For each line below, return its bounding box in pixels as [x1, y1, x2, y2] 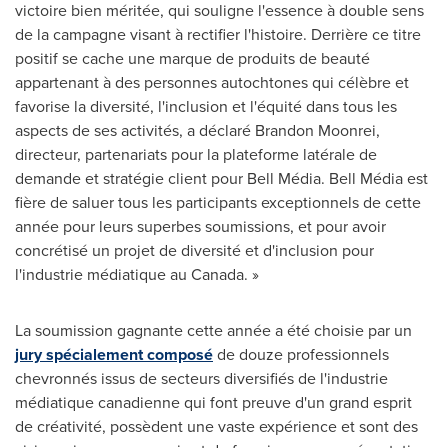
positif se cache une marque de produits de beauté [15, 46, 370, 70]
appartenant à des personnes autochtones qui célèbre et [15, 70, 409, 94]
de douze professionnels [213, 342, 389, 366]
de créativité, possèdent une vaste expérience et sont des [15, 414, 418, 438]
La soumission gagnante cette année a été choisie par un [15, 318, 412, 342]
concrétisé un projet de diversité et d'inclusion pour [15, 238, 374, 262]
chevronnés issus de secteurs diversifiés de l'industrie [15, 366, 388, 390]
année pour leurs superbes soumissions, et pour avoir [15, 214, 386, 238]
